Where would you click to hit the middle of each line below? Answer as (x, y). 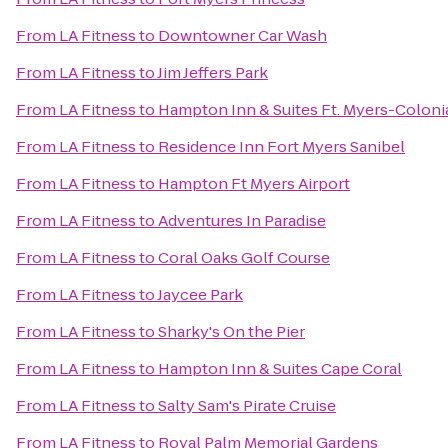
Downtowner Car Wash (242, 35)
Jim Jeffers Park (212, 72)
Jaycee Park (200, 294)
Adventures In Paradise (242, 220)
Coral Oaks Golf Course (244, 257)
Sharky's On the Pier (231, 331)
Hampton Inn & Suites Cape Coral (280, 368)
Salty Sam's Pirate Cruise (247, 405)
